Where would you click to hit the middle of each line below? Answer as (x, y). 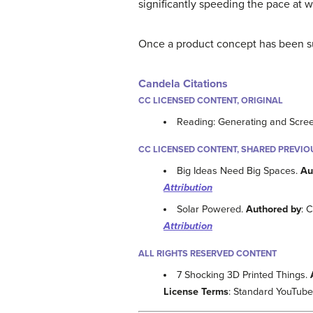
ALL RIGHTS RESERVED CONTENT (208, 254)
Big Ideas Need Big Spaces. (239, 170)
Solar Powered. (212, 210)
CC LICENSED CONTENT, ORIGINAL (211, 100)
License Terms (196, 292)
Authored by (274, 210)
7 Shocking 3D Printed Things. (244, 275)
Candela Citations (183, 83)
